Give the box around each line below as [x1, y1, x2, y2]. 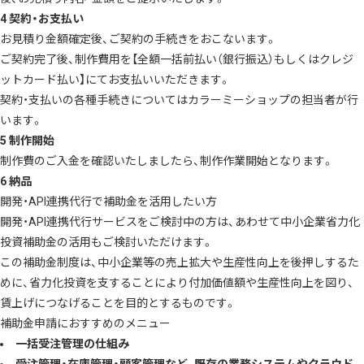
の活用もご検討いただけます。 [57, 236, 214, 249]
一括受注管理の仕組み [15, 337, 129, 351]
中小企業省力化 [280, 215, 360, 229]
